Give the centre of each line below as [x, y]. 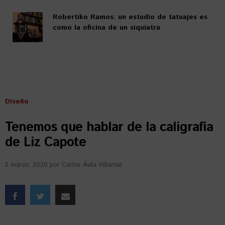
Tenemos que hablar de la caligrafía [109, 127]
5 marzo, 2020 [26, 165]
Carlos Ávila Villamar [92, 165]
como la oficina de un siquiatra [106, 27]
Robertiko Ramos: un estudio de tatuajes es [130, 17]
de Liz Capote [45, 142]
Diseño [17, 101]
